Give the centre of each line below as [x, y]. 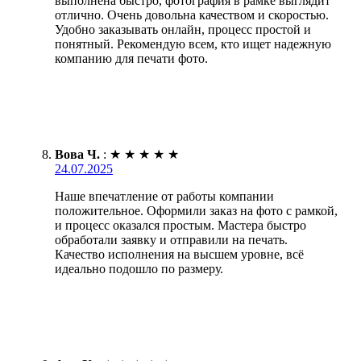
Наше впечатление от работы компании [164, 196]
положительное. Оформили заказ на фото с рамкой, [196, 210]
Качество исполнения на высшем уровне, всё [179, 254]
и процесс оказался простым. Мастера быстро [180, 225]
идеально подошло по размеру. [139, 268]
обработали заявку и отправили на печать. [171, 239]
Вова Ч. [77, 154]
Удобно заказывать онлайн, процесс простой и [183, 29]
